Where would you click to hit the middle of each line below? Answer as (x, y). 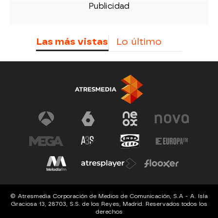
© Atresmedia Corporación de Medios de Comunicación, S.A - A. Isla (109, 196)
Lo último (139, 41)
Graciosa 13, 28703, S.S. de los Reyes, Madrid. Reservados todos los (109, 204)
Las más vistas (72, 41)
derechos (109, 211)
